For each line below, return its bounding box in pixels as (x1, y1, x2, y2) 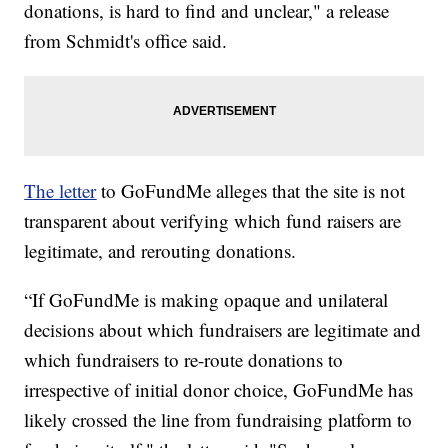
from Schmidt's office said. (24, 28, 228, 54)
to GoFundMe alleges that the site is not (96, 178, 406, 204)
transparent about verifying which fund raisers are (24, 208, 402, 234)
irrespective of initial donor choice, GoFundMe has (24, 377, 414, 403)
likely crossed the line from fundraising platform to (24, 407, 413, 433)
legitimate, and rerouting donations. (24, 238, 297, 264)
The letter (24, 178, 97, 204)
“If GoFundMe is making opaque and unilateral (24, 287, 389, 313)
